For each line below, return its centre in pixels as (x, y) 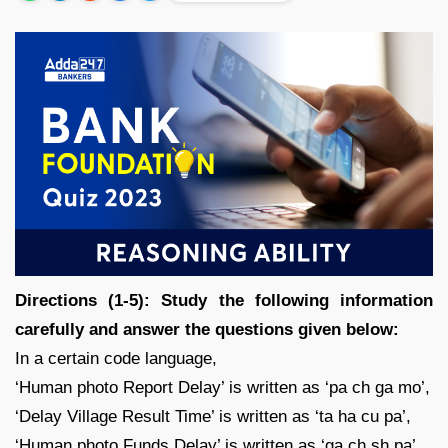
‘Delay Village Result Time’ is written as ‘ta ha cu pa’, (213, 416)
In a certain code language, (116, 358)
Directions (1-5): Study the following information (224, 300)
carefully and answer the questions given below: (207, 329)
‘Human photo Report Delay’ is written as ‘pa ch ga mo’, (222, 387)
